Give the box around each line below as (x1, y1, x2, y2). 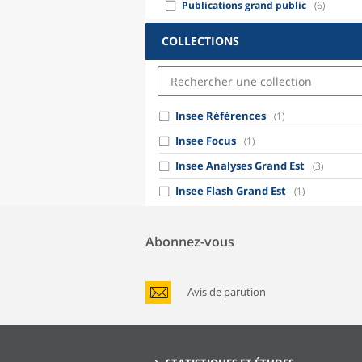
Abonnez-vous (145, 233, 234, 250)
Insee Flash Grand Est (175, 183, 286, 198)
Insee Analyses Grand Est (175, 158, 305, 173)
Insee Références (175, 108, 266, 123)
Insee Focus (175, 133, 236, 148)
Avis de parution (187, 284, 266, 299)
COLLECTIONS (162, 33, 239, 48)
